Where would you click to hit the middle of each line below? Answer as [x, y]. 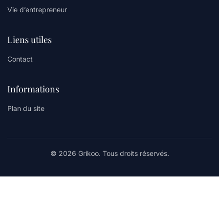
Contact [20, 59]
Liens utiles [30, 40]
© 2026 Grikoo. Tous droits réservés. [109, 153]
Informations [33, 89]
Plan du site [26, 108]
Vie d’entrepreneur [37, 10]
